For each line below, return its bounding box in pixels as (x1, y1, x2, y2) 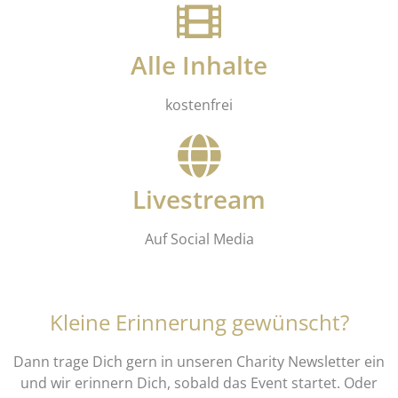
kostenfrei (165, 95, 233, 115)
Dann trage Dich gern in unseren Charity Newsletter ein (13, 352, 385, 372)
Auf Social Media (144, 229, 254, 250)
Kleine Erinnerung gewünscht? (49, 307, 349, 338)
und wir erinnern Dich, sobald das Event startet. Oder (20, 373, 378, 394)
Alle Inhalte (131, 48, 267, 83)
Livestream (132, 182, 266, 217)
